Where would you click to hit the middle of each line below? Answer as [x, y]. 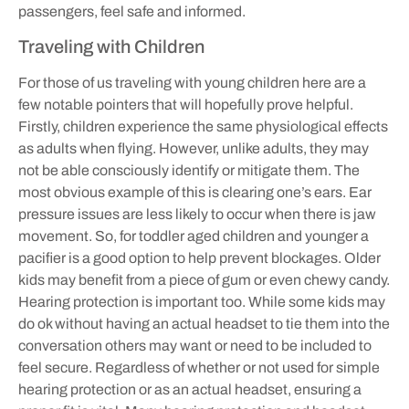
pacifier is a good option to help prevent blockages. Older [199, 258]
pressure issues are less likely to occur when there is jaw [197, 215]
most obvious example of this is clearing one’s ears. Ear [195, 193]
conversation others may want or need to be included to [195, 346]
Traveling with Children [111, 47]
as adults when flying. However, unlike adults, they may [194, 149]
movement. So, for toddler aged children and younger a [194, 236]
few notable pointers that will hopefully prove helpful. [186, 105]
